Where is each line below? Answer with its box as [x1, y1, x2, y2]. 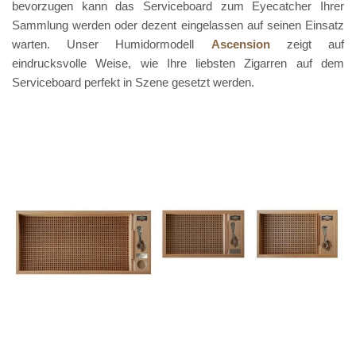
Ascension [211, 37, 270, 51]
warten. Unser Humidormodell [12, 37, 211, 51]
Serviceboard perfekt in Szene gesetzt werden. [12, 75, 254, 89]
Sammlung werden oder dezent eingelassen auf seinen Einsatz [12, 17, 344, 32]
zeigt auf [269, 37, 345, 51]
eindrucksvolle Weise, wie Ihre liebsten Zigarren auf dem [12, 56, 344, 70]
